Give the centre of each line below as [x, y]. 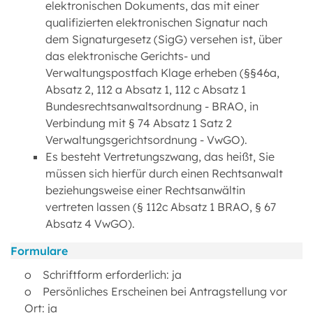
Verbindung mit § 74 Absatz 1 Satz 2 [139, 123]
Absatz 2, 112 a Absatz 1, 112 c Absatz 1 [146, 89]
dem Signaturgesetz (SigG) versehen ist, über [164, 39]
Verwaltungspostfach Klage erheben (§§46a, [162, 73]
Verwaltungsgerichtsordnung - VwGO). [146, 140]
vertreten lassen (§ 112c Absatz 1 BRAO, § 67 [161, 207]
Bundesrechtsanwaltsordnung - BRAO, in [152, 106]
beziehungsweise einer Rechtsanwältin [145, 190]
